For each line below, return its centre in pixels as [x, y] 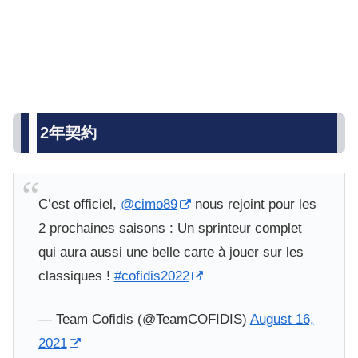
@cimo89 [149, 204]
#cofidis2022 [151, 276]
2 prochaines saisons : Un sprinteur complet [170, 228]
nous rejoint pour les [253, 204]
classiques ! [76, 276]
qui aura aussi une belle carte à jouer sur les [171, 252]
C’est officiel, [79, 204]
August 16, [282, 319]
